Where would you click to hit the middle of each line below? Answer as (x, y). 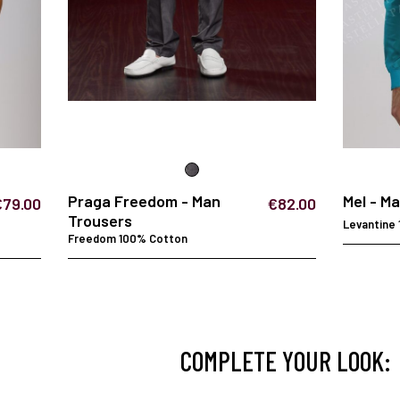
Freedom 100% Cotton (128, 239)
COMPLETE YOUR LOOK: (286, 361)
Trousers (100, 221)
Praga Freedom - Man (144, 201)
